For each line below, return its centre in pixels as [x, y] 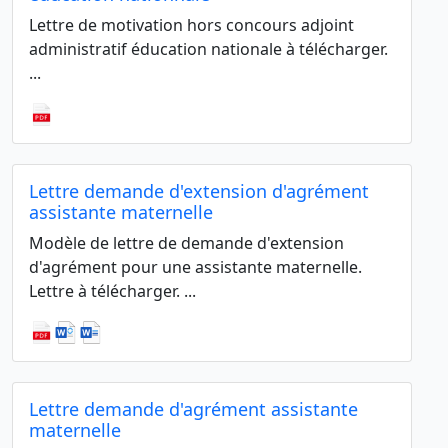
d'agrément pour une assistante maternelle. [195, 267]
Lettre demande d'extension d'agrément [199, 191]
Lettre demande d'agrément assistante [193, 409]
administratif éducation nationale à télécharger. [208, 48]
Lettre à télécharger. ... [112, 291]
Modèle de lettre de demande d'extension [186, 243]
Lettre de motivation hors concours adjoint [191, 24]
